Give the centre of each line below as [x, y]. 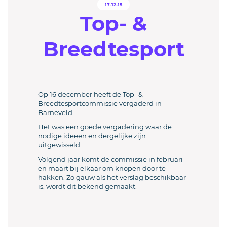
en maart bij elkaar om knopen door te [102, 168]
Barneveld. [56, 112]
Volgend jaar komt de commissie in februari [110, 159]
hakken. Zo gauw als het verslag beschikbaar [112, 177]
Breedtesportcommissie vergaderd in [100, 103]
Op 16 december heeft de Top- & [90, 94]
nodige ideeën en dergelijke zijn [92, 136]
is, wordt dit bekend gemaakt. [87, 186]
